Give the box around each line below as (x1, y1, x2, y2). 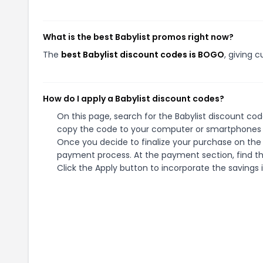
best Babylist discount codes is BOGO (61, 49, 224, 60)
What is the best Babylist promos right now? (43, 31, 234, 43)
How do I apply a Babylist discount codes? (43, 93, 224, 104)
